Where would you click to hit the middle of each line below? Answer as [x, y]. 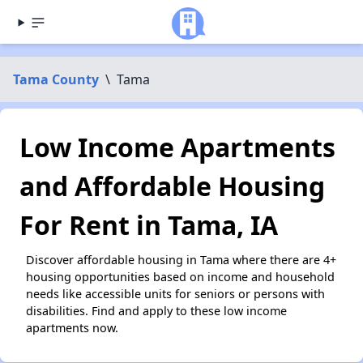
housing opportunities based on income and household [180, 277]
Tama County [56, 79]
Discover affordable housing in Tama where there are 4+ [181, 260]
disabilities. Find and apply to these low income [156, 311]
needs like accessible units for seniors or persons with [175, 294]
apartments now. [72, 328]
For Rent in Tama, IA [149, 225]
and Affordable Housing [172, 186]
